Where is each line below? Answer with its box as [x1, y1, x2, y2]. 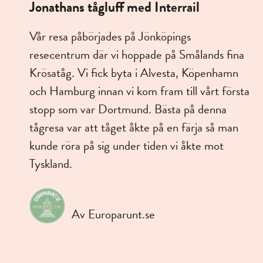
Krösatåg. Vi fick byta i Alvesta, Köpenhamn [29, 63, 238, 83]
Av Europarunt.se [71, 205, 155, 224]
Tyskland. [29, 154, 72, 174]
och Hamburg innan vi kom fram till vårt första [29, 82, 249, 101]
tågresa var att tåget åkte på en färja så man [29, 118, 238, 137]
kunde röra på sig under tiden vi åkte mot [29, 136, 224, 156]
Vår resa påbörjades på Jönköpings [29, 27, 191, 46]
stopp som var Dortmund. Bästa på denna [29, 100, 227, 119]
